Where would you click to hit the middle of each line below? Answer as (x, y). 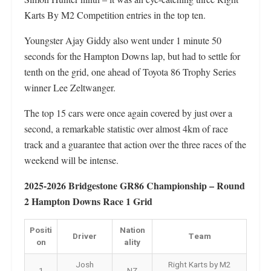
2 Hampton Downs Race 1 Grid (88, 201)
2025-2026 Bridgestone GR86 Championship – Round (135, 185)
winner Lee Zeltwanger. (70, 87)
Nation (132, 230)
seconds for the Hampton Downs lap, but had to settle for (132, 56)
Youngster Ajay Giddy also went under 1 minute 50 (123, 40)
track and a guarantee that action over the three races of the (135, 144)
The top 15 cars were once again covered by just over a (128, 113)
